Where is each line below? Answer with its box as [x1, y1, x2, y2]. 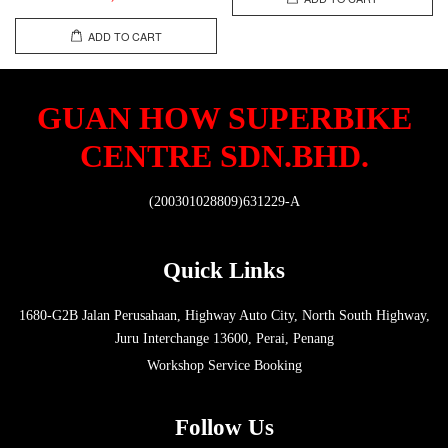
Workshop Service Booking [146, 357, 302, 373]
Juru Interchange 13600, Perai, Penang [114, 331, 334, 347]
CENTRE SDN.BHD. [79, 138, 369, 175]
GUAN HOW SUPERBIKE [36, 100, 412, 137]
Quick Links [163, 258, 285, 284]
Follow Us [174, 415, 274, 441]
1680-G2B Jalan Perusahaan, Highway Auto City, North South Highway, [18, 308, 430, 324]
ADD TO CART [87, 28, 162, 44]
